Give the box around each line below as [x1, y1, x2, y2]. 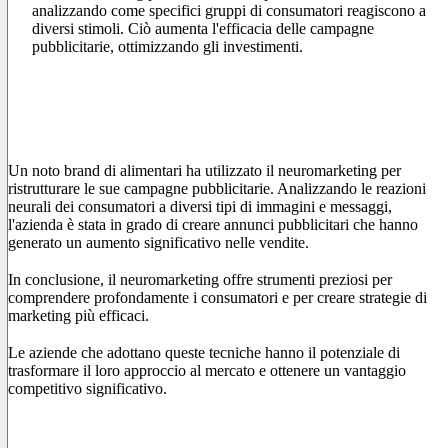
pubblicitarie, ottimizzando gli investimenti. [32, 38, 303, 55]
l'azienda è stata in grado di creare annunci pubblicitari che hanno [8, 216, 418, 233]
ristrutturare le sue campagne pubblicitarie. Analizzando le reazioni [8, 180, 426, 197]
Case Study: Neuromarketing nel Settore [8, 92, 424, 118]
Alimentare [8, 119, 125, 145]
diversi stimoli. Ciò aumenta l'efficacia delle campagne [32, 20, 374, 37]
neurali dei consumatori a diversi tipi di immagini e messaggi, [8, 198, 392, 215]
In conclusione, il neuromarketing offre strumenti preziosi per [8, 271, 392, 289]
